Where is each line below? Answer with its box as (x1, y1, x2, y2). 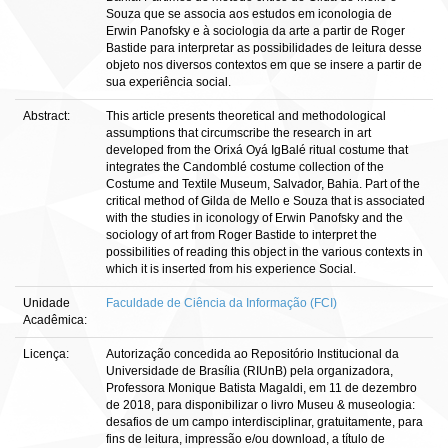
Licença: (23, 347, 72, 361)
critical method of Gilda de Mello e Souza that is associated (106, 194, 425, 208)
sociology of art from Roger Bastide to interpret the (106, 228, 377, 242)
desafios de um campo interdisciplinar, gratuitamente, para (106, 415, 423, 429)
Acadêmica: (23, 313, 90, 327)
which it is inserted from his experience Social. (106, 262, 356, 276)
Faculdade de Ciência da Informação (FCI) (106, 296, 337, 310)
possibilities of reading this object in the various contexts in (106, 245, 423, 259)
